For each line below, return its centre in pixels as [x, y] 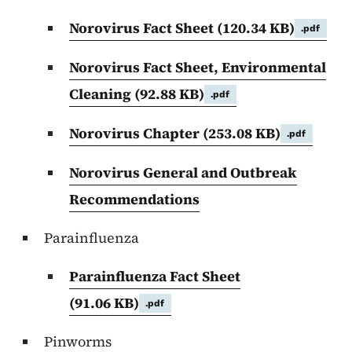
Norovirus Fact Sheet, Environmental [198, 68]
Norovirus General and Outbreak [183, 173]
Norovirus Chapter [136, 134]
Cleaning [102, 94]
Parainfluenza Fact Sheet [155, 277]
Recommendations [134, 200]
